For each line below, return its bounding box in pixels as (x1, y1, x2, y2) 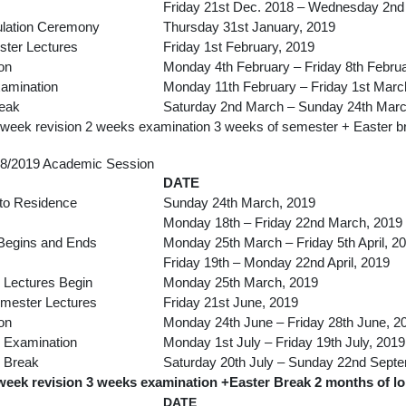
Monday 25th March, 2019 (163, 275, 318, 290)
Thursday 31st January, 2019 (163, 19, 335, 34)
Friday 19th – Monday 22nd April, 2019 (163, 255, 390, 270)
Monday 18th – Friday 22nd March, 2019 (163, 215, 402, 230)
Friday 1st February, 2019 (163, 39, 314, 54)
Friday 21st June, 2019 (163, 295, 298, 310)
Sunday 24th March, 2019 (163, 195, 315, 210)
